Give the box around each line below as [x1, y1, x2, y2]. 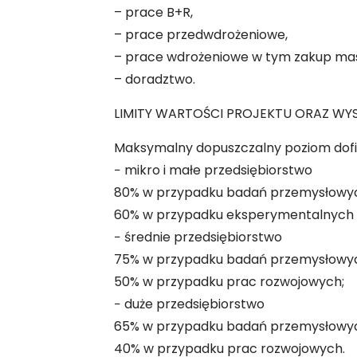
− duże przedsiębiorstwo [113, 295, 265, 313]
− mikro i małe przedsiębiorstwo [113, 161, 312, 179]
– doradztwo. [113, 70, 195, 88]
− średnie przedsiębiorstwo [113, 228, 282, 246]
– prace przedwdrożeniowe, [113, 25, 288, 44]
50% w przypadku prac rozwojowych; [113, 273, 344, 291]
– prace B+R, [113, 3, 193, 22]
